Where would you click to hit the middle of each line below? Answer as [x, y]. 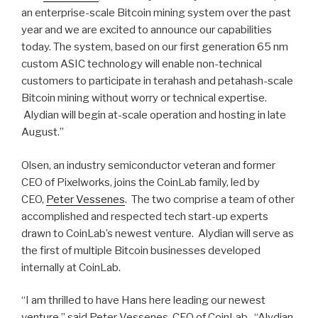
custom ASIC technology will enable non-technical [142, 64]
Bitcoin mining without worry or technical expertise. [144, 98]
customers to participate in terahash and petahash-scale [157, 81]
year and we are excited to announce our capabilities [147, 30]
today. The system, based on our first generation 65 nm [155, 47]
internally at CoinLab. [71, 267]
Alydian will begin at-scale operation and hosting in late [154, 115]
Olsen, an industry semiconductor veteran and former [148, 165]
